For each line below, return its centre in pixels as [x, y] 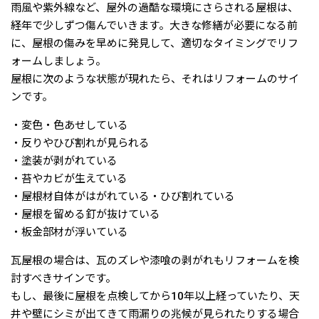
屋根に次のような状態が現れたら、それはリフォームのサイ [155, 79]
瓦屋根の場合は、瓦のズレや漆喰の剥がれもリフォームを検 [155, 261]
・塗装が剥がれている [64, 161]
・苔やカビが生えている [69, 179]
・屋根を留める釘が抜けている [85, 215]
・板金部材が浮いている [69, 232]
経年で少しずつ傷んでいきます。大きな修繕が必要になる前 [154, 26]
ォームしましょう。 [58, 62]
